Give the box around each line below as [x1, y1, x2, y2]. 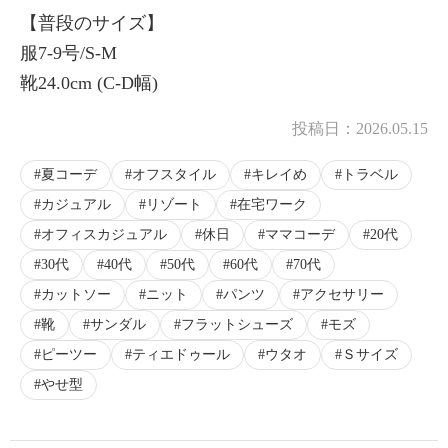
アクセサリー [300, 286, 384, 302]
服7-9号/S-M [20, 42, 117, 63]
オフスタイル [132, 166, 216, 182]
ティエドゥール [132, 346, 230, 362]
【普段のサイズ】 [20, 12, 164, 33]
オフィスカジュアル [41, 226, 167, 242]
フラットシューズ [181, 316, 293, 332]
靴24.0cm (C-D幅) [20, 72, 158, 93]
